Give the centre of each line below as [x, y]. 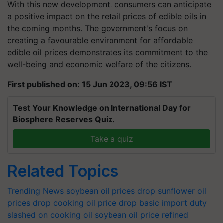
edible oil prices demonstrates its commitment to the [108, 52]
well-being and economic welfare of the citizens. [99, 64]
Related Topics [63, 171]
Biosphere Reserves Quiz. [64, 119]
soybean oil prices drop [111, 191]
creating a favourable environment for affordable [100, 40]
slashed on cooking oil [50, 215]
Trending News [36, 191]
